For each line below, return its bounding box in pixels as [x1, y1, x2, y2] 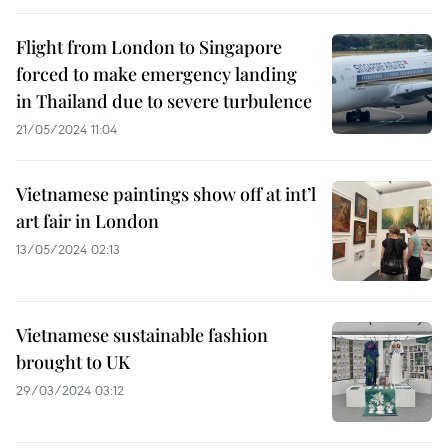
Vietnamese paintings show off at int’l [16, 182, 316, 206]
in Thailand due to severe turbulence [16, 89, 312, 113]
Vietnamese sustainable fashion [16, 323, 268, 347]
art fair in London [16, 209, 159, 233]
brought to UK [16, 350, 130, 374]
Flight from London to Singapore [16, 35, 282, 59]
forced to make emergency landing [16, 62, 297, 86]
